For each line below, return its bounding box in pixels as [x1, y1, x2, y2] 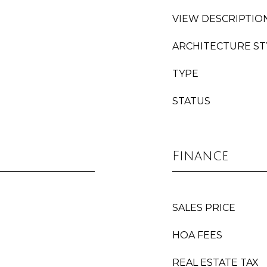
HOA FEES [172, 229, 222, 241]
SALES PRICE [172, 202, 235, 213]
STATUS [172, 95, 210, 107]
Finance [172, 149, 228, 163]
